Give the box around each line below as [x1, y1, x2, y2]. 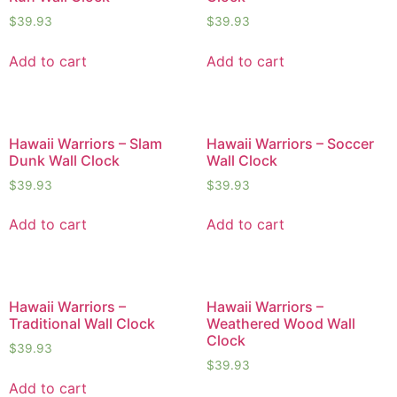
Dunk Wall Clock [9, 151, 120, 169]
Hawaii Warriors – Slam [9, 134, 162, 152]
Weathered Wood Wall [206, 315, 355, 333]
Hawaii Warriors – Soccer [206, 134, 374, 152]
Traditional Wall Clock [9, 315, 155, 333]
